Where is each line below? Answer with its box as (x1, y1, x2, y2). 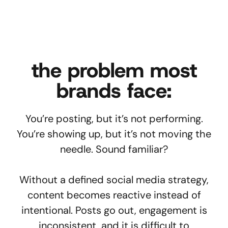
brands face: (56, 76, 172, 104)
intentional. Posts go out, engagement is (21, 203, 207, 217)
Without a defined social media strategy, (19, 173, 209, 186)
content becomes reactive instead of (27, 188, 201, 202)
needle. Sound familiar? (60, 142, 168, 156)
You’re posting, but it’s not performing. (25, 111, 203, 125)
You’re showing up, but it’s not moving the (17, 127, 211, 140)
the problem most (31, 56, 197, 84)
